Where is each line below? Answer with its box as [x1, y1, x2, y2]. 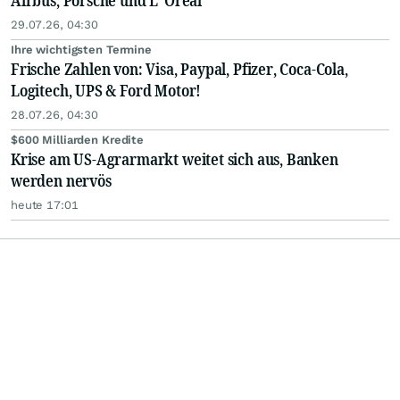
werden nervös [11, 170, 112, 192]
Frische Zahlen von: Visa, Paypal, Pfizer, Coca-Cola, [11, 58, 348, 80]
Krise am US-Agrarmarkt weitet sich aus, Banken [11, 148, 338, 171]
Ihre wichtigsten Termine [11, 43, 152, 57]
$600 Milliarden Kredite [11, 133, 145, 147]
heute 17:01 [11, 198, 79, 212]
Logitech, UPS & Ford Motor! [11, 79, 202, 102]
